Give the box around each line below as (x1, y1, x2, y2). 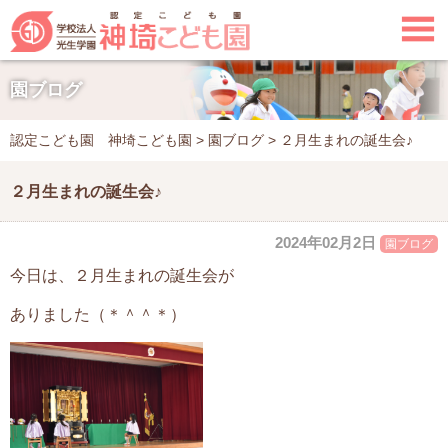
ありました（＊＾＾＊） (10, 305, 186, 323)
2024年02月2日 (275, 233, 376, 251)
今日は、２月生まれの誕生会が (10, 266, 234, 284)
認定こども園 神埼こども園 (10, 131, 192, 148)
